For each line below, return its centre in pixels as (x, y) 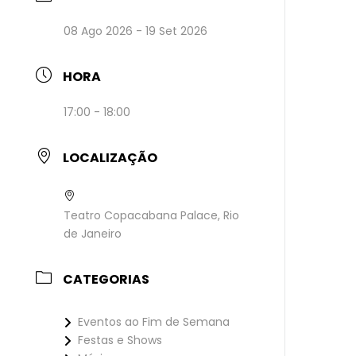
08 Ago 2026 (99, 31)
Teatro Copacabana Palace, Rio (152, 215)
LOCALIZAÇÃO (110, 158)
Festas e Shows (120, 340)
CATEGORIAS (106, 279)
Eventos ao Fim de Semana (154, 322)
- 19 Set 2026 (170, 31)
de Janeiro (93, 234)
